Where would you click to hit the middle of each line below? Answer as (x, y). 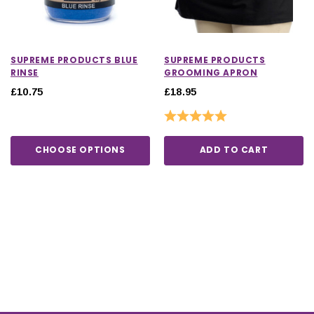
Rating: (179, 115)
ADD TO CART (234, 150)
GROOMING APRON (211, 72)
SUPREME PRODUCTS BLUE (74, 60)
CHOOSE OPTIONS (80, 150)
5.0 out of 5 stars (260, 115)
